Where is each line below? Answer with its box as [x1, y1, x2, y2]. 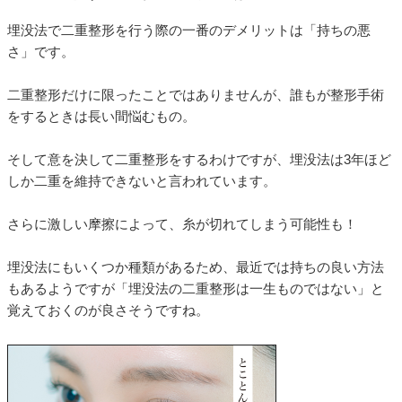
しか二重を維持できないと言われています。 [7, 173, 276, 189]
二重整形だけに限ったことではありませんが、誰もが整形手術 [7, 87, 384, 103]
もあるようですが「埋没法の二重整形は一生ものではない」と [7, 281, 384, 297]
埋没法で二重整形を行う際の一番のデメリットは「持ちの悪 [7, 22, 371, 39]
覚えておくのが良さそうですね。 [7, 302, 209, 319]
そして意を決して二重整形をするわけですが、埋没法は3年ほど [7, 152, 391, 168]
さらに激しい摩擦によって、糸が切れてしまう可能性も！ [7, 216, 357, 232]
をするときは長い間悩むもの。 [7, 109, 196, 125]
